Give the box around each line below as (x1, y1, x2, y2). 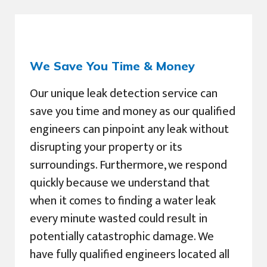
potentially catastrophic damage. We (30, 226, 214, 247)
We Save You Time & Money (30, 58, 195, 74)
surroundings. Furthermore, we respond (30, 155, 227, 176)
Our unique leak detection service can (30, 83, 218, 104)
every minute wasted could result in (30, 209, 207, 229)
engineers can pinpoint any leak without (30, 119, 229, 140)
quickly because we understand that (30, 173, 210, 194)
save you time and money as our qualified (30, 101, 235, 122)
